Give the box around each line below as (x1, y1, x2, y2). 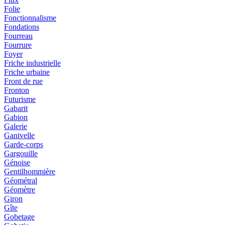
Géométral (4, 176, 37, 185)
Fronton (4, 86, 29, 95)
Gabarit (4, 104, 28, 113)
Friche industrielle (4, 59, 61, 68)
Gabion (4, 113, 28, 122)
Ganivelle (4, 131, 35, 140)
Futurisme (4, 95, 36, 104)
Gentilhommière (4, 167, 55, 176)
